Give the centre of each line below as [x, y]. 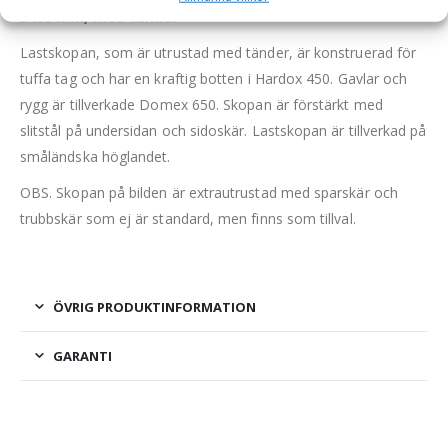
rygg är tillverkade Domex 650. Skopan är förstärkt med [201, 104]
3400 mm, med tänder [99, 16]
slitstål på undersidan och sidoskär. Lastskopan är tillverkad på [223, 130]
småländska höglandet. [95, 156]
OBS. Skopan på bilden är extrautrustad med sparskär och [209, 192]
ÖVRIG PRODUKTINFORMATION [154, 306]
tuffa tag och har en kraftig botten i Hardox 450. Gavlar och [214, 78]
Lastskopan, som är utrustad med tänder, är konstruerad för [218, 52]
